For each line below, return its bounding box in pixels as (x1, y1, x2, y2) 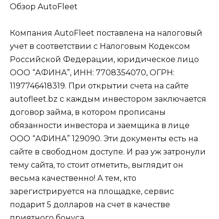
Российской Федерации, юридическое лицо (10, 55, 199, 65)
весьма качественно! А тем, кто (10, 174, 136, 183)
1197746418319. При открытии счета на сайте (10, 81, 189, 91)
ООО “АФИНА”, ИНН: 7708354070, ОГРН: (10, 68, 175, 78)
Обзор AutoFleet (10, 2, 78, 12)
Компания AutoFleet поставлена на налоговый (10, 28, 202, 38)
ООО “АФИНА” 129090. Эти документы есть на (10, 134, 198, 144)
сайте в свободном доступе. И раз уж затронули (10, 147, 206, 157)
